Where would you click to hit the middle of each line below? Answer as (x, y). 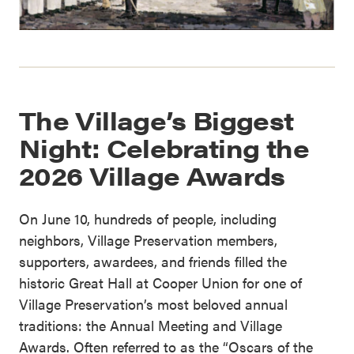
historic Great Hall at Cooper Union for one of (160, 283)
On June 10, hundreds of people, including (148, 219)
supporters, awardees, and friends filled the (153, 262)
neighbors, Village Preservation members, (148, 240)
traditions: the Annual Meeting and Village (151, 326)
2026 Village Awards (152, 175)
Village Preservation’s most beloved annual (153, 304)
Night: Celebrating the (164, 148)
